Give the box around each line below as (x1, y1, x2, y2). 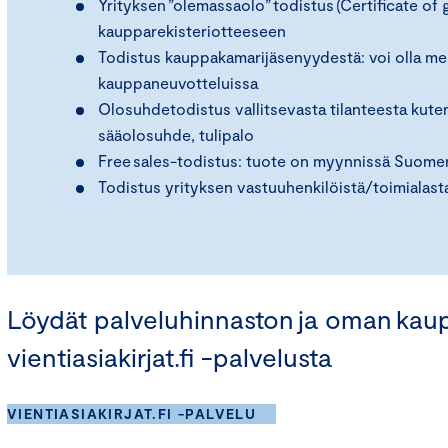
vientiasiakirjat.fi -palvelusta (7, 341, 332, 372)
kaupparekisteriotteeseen (98, 21, 288, 40)
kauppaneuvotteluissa (98, 73, 258, 92)
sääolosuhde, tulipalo (98, 125, 254, 144)
